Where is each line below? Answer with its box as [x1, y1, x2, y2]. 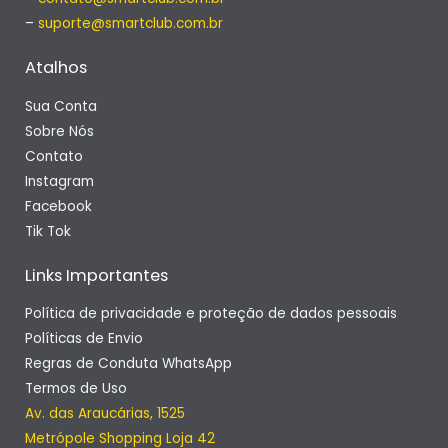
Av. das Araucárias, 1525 [25, 404, 185, 424]
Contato [25, 146, 83, 166]
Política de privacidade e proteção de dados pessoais [25, 304, 397, 324]
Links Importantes [25, 263, 168, 287]
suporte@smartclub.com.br [38, 13, 223, 33]
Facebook [25, 196, 92, 216]
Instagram [25, 171, 94, 191]
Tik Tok [25, 221, 71, 241]
